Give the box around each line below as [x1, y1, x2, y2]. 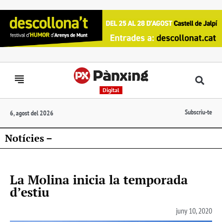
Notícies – [5, 131, 53, 145]
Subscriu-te [185, 107, 212, 116]
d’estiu [10, 183, 50, 200]
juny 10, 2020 [176, 205, 212, 216]
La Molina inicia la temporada [10, 171, 188, 188]
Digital [102, 86, 119, 94]
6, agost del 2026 [10, 108, 54, 117]
